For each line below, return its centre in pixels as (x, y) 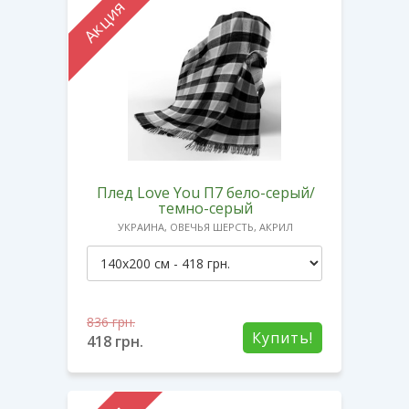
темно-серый (205, 208)
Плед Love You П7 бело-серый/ (205, 192)
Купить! (283, 337)
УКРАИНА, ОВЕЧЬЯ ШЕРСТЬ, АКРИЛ (205, 226)
